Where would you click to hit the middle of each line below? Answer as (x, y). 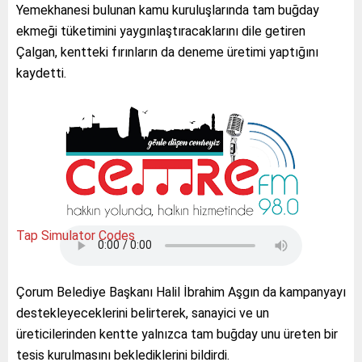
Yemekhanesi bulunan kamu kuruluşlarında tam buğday (168, 10)
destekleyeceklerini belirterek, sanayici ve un (143, 313)
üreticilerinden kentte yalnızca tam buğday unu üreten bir (177, 334)
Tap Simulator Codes (76, 235)
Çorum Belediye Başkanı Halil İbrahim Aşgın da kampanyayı (181, 292)
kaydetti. (41, 73)
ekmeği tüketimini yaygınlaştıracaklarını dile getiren (161, 31)
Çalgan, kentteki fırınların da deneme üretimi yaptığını (167, 52)
